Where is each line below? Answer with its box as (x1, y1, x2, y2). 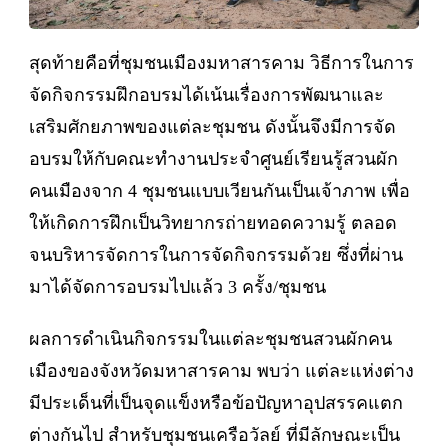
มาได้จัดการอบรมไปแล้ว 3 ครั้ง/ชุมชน (29, 276, 326, 297)
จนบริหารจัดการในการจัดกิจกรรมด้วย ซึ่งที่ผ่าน (29, 244, 403, 265)
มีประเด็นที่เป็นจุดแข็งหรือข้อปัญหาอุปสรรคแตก (29, 392, 403, 413)
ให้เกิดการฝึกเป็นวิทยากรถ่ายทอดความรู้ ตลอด (29, 212, 397, 233)
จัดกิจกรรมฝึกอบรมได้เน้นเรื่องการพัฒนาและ (29, 84, 384, 105)
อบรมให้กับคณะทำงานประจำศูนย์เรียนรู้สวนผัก (29, 148, 398, 169)
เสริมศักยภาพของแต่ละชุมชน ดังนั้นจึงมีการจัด (29, 116, 396, 137)
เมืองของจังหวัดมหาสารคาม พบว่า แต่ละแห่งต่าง (29, 360, 414, 381)
